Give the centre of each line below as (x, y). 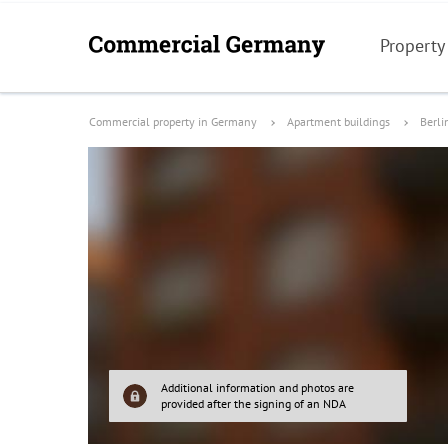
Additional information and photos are (257, 387)
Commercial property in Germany (173, 121)
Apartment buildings (338, 121)
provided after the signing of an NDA (253, 403)
